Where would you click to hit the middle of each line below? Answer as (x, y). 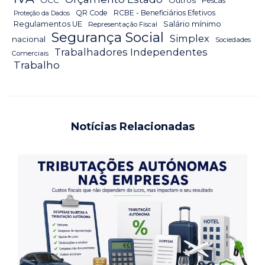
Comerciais (30, 54)
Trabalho (37, 65)
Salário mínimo (192, 24)
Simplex (190, 39)
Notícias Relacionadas (132, 127)
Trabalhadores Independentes (131, 52)
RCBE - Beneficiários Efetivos (164, 13)
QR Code (92, 13)
